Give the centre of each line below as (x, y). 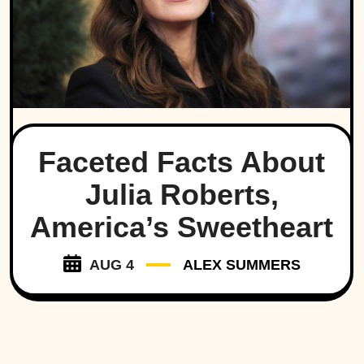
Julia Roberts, (182, 195)
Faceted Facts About (182, 162)
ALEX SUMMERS (241, 265)
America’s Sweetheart (182, 227)
